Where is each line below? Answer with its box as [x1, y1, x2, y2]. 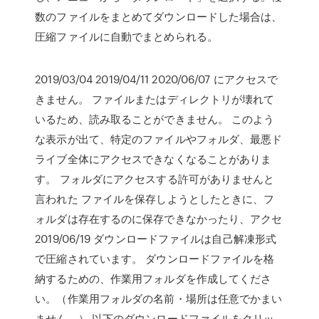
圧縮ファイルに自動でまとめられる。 [35, 28, 218, 44]
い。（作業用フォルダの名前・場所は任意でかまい [35, 291, 283, 306]
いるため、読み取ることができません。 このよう [35, 111, 275, 127]
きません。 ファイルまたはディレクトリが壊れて [35, 91, 275, 107]
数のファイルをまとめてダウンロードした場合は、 [35, 9, 283, 24]
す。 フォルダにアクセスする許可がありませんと [35, 171, 275, 187]
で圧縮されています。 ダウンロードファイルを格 [35, 251, 275, 266]
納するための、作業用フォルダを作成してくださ [35, 271, 272, 286]
